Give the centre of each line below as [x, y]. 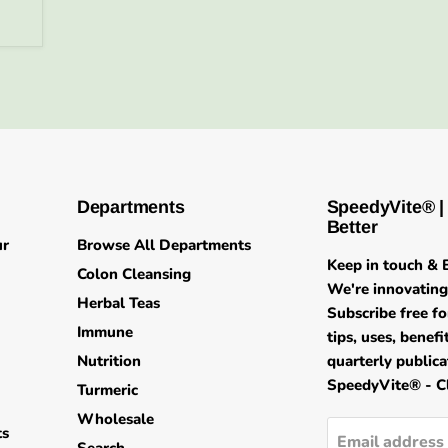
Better [352, 227]
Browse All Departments [163, 245]
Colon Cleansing [133, 274]
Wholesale [115, 419]
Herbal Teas [118, 303]
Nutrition [108, 361]
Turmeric [107, 390]
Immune [104, 332]
